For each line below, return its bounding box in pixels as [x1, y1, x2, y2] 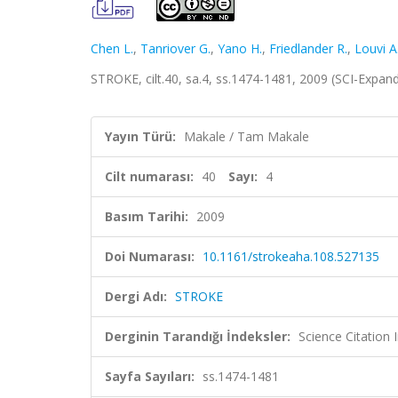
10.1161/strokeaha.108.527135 [203, 248, 379, 265]
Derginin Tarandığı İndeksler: [105, 328, 291, 345]
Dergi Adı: [105, 288, 167, 305]
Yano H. [218, 40, 262, 57]
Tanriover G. [140, 40, 211, 57]
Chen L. [91, 40, 133, 57]
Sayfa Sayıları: [105, 368, 195, 385]
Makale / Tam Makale [184, 128, 309, 145]
